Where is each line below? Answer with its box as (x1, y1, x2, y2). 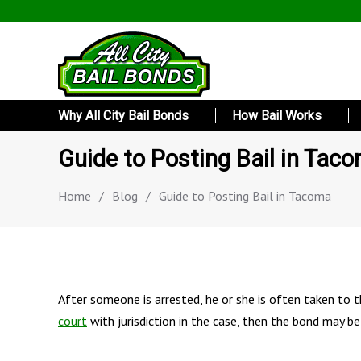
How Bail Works (231, 108, 322, 124)
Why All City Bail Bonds (58, 108, 189, 124)
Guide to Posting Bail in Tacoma (159, 187, 331, 204)
